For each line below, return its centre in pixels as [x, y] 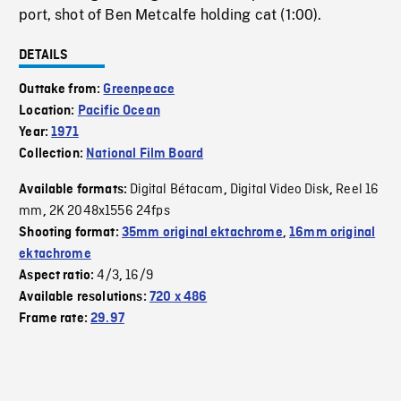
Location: [48, 111]
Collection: [53, 154]
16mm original [333, 233]
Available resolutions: [84, 298]
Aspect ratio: [58, 276]
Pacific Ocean [119, 111]
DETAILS [44, 56]
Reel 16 [358, 190]
